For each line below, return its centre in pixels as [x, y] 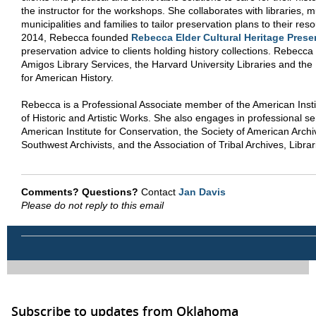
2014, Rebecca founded [76, 37]
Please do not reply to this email [92, 205]
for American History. [67, 77]
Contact [158, 192]
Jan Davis [202, 192]
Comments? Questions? [80, 192]
